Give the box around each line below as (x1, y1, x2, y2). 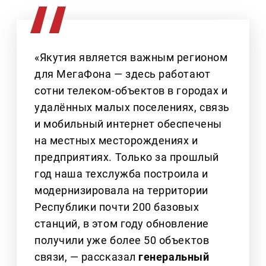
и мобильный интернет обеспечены (34, 118, 222, 131)
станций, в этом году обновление (34, 217, 209, 230)
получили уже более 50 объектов (34, 234, 210, 247)
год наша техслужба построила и (34, 167, 208, 180)
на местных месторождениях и (34, 134, 198, 147)
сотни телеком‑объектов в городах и (34, 84, 228, 97)
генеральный (138, 251, 210, 264)
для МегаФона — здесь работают (34, 68, 211, 81)
